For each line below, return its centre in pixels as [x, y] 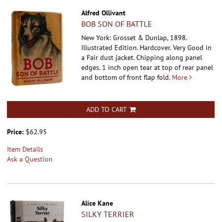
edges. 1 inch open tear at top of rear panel [147, 67]
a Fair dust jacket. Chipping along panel [142, 57]
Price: [16, 132]
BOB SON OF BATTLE [117, 24]
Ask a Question [30, 159]
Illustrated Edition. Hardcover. [127, 47]
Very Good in [193, 47]
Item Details [25, 149]
